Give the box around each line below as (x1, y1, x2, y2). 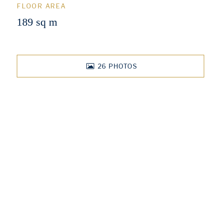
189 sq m (17, 16, 57, 28)
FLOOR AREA (17, 2, 66, 10)
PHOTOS (108, 62, 137, 70)
